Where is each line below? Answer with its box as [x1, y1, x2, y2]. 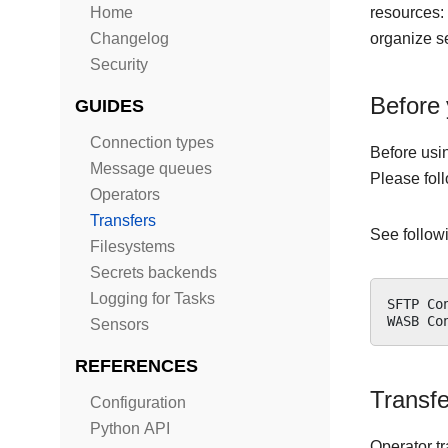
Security [90, 55, 148, 74]
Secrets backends [90, 263, 217, 282]
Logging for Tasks [90, 289, 215, 308]
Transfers [90, 211, 156, 230]
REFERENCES [75, 355, 198, 376]
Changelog [90, 29, 169, 48]
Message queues [90, 159, 212, 178]
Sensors [90, 315, 149, 334]
